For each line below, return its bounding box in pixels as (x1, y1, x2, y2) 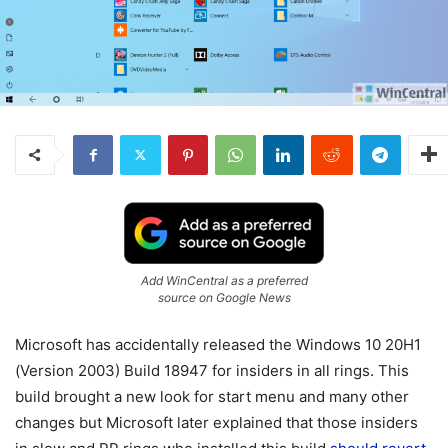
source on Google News (157, 289, 291, 305)
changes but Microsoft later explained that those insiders (15, 412, 418, 432)
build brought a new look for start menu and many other (15, 386, 409, 406)
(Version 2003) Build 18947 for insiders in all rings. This (15, 360, 409, 380)
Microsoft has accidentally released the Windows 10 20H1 (15, 334, 421, 354)
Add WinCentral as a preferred (140, 272, 308, 288)
